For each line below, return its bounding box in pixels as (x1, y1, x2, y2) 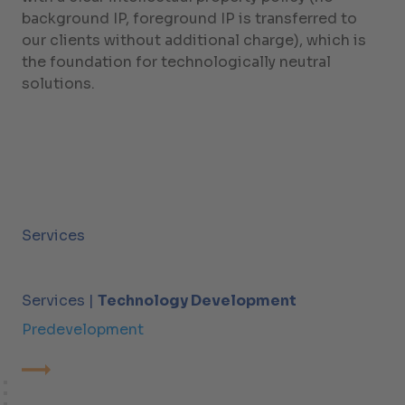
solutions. (22, 74, 95, 94)
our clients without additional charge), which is (22, 31, 366, 51)
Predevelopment (22, 320, 144, 340)
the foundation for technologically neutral (22, 52, 331, 72)
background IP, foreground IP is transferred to (22, 9, 357, 29)
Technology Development (98, 291, 297, 311)
